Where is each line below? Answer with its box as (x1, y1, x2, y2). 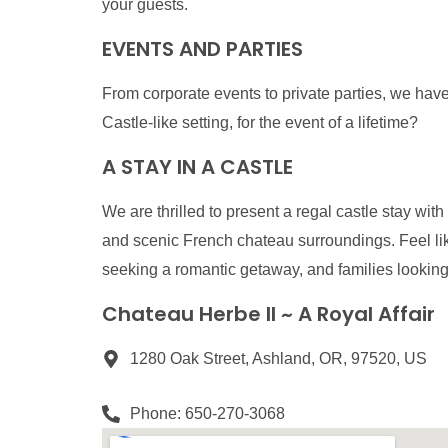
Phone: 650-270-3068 (129, 405, 285, 422)
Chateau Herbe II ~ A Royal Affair (102, 300, 435, 328)
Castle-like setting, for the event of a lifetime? (102, 114, 418, 131)
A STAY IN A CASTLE (102, 153, 293, 181)
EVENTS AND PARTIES (102, 35, 303, 63)
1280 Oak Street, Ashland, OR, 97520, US (129, 350, 427, 367)
